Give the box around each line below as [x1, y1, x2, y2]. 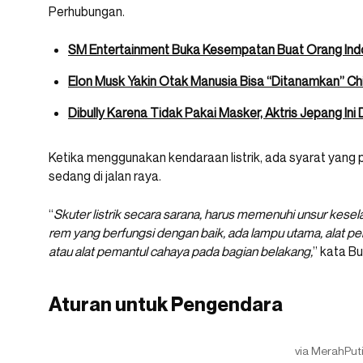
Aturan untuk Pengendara [49, 293, 283, 317]
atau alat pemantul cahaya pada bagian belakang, [49, 243, 313, 260]
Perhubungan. [49, 3, 125, 20]
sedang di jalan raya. [49, 168, 161, 185]
